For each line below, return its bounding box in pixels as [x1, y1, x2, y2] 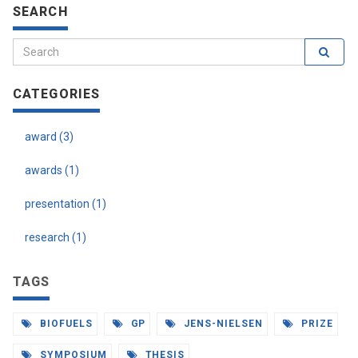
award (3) [25, 130, 74, 143]
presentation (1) [25, 197, 106, 210]
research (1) [25, 231, 86, 244]
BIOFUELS [36, 318, 93, 329]
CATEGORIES [13, 86, 101, 101]
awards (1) [25, 164, 79, 177]
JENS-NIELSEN [181, 318, 263, 329]
